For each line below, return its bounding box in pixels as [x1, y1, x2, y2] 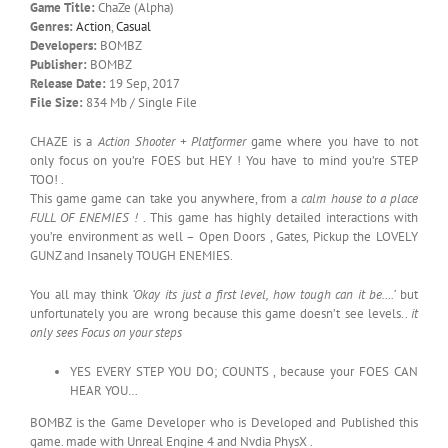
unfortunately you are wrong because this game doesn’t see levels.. [30, 305, 411, 323]
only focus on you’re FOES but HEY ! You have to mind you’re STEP [30, 152, 418, 170]
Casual [116, 18, 151, 36]
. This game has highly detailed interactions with [138, 209, 419, 227]
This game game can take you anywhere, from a [30, 190, 302, 208]
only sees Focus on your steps [30, 324, 182, 342]
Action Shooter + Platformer [92, 133, 247, 151]
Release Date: [30, 75, 106, 93]
